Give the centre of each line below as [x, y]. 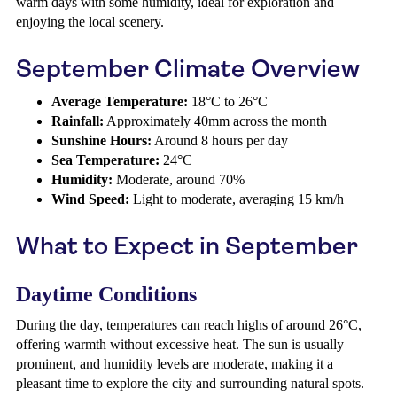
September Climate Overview [188, 69]
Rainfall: [78, 121]
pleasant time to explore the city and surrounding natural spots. [190, 383]
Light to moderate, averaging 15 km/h [237, 199]
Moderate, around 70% [179, 179]
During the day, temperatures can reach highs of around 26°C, [189, 325]
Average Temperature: [120, 101]
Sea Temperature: [105, 160]
